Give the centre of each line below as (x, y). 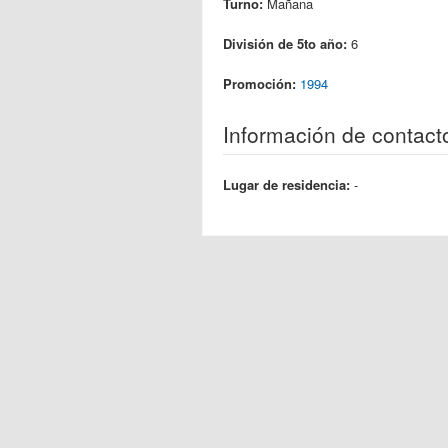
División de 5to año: (287, 43)
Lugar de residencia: (288, 184)
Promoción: (261, 83)
